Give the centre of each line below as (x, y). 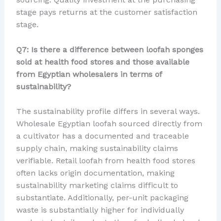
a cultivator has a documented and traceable (102, 136)
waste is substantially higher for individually (100, 210)
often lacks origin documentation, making (95, 173)
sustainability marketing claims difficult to (97, 185)
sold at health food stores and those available (103, 62)
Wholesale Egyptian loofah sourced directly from (109, 124)
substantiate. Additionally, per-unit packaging (102, 198)
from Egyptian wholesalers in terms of (89, 74)
